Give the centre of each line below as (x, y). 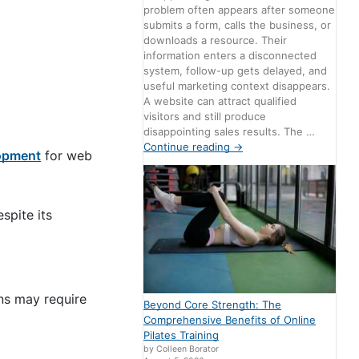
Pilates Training (182, 335)
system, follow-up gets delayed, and (236, 71)
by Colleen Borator (182, 349)
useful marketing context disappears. (237, 86)
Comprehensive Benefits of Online (230, 320)
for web (67, 155)
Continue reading (189, 147)
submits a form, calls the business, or (238, 25)
